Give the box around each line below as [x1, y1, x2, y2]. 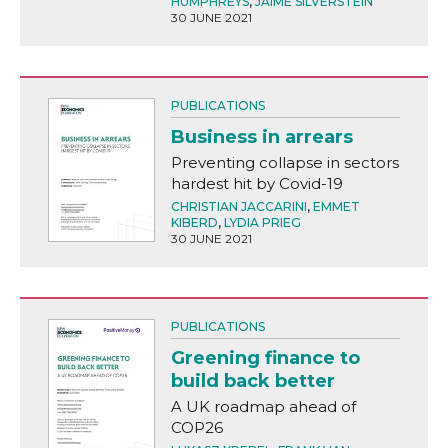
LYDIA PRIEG [223, 215, 301, 231]
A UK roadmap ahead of [170, 397, 356, 417]
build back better [170, 370, 335, 393]
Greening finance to [170, 347, 360, 370]
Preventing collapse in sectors [170, 153, 399, 173]
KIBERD [170, 215, 218, 231]
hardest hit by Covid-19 [170, 174, 343, 194]
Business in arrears [170, 126, 353, 149]
